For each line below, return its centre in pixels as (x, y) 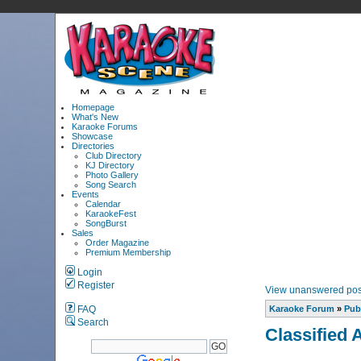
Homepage (93, 107)
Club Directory (114, 156)
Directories (93, 146)
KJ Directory (110, 165)
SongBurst (106, 223)
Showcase (93, 136)
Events (86, 194)
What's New (95, 117)
